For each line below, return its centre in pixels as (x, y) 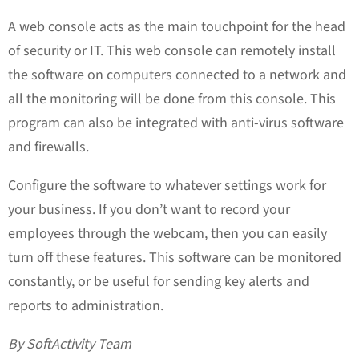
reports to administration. (89, 305)
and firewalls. (50, 147)
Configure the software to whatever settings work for (167, 185)
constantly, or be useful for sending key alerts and (159, 281)
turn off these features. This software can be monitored (175, 257)
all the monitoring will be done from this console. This (172, 99)
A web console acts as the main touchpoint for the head (177, 26)
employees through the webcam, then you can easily (167, 233)
